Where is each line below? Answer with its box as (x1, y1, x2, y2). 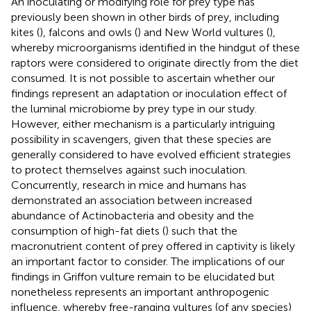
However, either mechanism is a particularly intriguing (11, 117, 275, 131)
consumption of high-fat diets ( (11, 224, 165, 237)
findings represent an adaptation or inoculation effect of (11, 86, 287, 100)
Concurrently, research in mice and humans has (11, 178, 246, 192)
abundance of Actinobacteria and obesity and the (11, 208, 254, 222)
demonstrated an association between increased (11, 193, 252, 207)
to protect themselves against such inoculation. (11, 162, 247, 176)
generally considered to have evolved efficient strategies (11, 147, 291, 161)
